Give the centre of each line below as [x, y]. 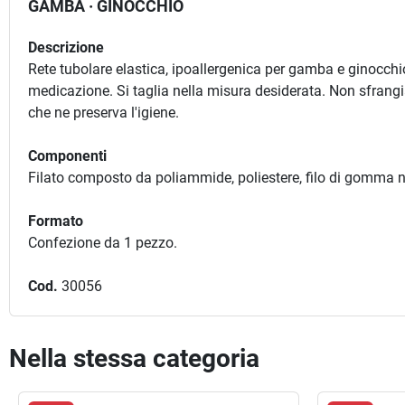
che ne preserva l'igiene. [104, 113]
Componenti [67, 156]
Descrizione [66, 47]
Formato [56, 221]
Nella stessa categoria [134, 358]
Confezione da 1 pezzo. [103, 243]
